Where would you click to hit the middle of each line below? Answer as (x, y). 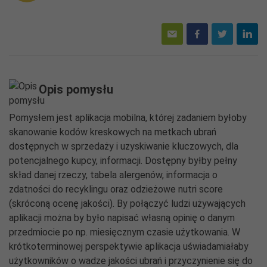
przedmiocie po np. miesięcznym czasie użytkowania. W (125, 232)
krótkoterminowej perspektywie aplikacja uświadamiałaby (129, 246)
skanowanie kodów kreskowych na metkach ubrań (113, 132)
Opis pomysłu (76, 89)
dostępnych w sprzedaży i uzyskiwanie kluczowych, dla (124, 146)
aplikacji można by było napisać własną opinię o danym (122, 218)
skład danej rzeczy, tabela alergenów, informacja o (113, 175)
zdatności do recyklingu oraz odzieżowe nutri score (116, 189)
